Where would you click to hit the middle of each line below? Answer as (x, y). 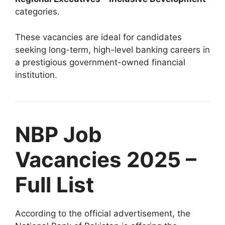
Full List (54, 184)
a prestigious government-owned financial (100, 62)
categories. (37, 12)
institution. (36, 75)
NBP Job (59, 134)
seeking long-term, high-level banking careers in (113, 49)
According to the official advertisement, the (103, 213)
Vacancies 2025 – (106, 159)
